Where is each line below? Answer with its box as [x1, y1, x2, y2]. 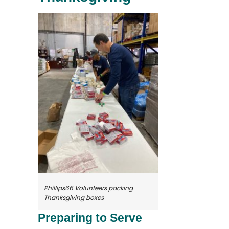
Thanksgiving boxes [44, 193, 104, 202]
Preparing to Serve [38, 211, 142, 225]
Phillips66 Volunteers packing [44, 184, 133, 193]
